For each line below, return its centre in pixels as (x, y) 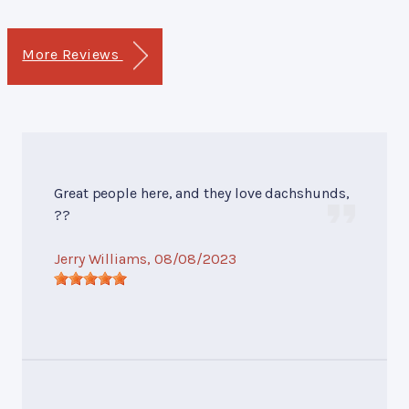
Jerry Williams (100, 258)
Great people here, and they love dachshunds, (202, 193)
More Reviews (73, 54)
